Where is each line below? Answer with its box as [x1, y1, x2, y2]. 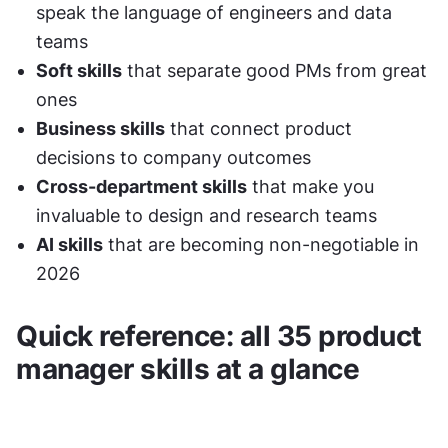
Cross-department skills [36, 176, 247, 197]
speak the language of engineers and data [36, 2, 392, 23]
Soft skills [36, 60, 122, 81]
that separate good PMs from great [122, 60, 427, 81]
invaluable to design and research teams [36, 205, 377, 226]
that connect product [165, 118, 352, 139]
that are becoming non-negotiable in [103, 234, 419, 255]
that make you [247, 176, 374, 197]
